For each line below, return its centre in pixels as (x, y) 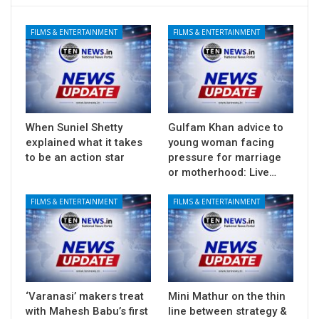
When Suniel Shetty (74, 127)
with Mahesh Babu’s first (87, 311)
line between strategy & (228, 311)
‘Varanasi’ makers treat (85, 296)
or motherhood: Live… (222, 172)
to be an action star (75, 157)
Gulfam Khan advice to (226, 127)
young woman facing (221, 142)
